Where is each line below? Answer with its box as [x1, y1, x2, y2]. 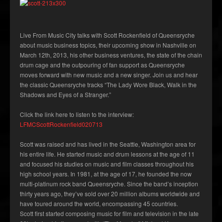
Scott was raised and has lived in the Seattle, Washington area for [20, 140, 196, 149]
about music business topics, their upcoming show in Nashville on [20, 41, 196, 50]
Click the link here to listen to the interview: [20, 110, 134, 119]
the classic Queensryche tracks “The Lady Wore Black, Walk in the [20, 80, 197, 89]
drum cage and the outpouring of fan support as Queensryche [20, 60, 185, 69]
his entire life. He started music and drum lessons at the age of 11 [20, 150, 195, 159]
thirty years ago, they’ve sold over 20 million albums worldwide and [20, 189, 200, 198]
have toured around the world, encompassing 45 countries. [20, 199, 178, 208]
